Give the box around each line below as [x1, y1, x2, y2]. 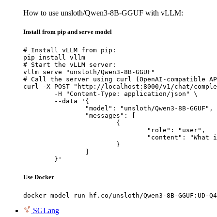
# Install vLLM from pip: [23, 46, 116, 54]
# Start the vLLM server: [23, 61, 116, 68]
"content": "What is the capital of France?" [23, 134, 147, 141]
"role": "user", [23, 126, 147, 134]
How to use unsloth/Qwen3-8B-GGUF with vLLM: [23, 8, 183, 17]
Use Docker [23, 173, 54, 181]
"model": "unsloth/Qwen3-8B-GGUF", [23, 105, 85, 112]
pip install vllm [23, 54, 85, 61]
